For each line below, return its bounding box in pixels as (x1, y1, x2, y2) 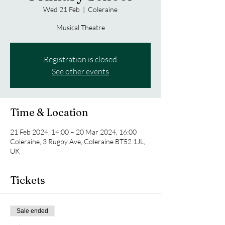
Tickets (10, 174, 45, 186)
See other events (52, 66, 109, 76)
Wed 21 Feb (43, 5, 80, 14)
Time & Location (10, 106, 88, 119)
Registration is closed (44, 54, 117, 64)
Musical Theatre (56, 23, 105, 32)
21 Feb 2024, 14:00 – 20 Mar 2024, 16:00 (10, 128, 137, 136)
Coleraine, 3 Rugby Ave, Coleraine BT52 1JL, (10, 137, 145, 146)
